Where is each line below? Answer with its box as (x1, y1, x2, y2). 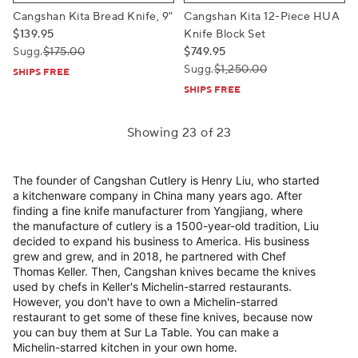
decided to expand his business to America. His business (13, 234, 309, 248)
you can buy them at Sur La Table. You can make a (13, 325, 279, 339)
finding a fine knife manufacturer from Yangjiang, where (13, 204, 303, 217)
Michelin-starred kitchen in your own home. (13, 340, 237, 354)
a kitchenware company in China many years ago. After (13, 189, 302, 202)
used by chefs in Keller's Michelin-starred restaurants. (13, 280, 292, 293)
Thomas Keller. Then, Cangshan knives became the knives (13, 265, 316, 278)
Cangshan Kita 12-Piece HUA (184, 10, 340, 24)
